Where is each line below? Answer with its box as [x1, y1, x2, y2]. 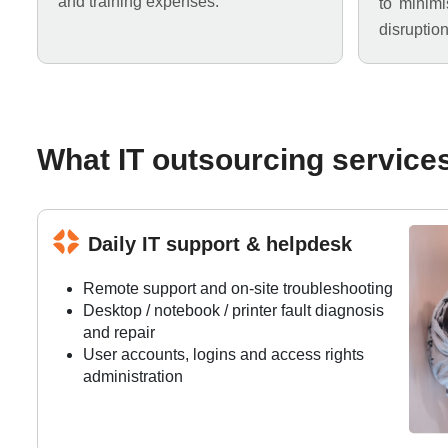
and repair [83, 324, 155, 341]
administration [83, 368, 183, 385]
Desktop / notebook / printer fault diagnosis [83, 302, 384, 319]
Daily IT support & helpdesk [88, 233, 352, 255]
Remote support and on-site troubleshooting [83, 280, 393, 297]
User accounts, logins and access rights [83, 346, 364, 363]
